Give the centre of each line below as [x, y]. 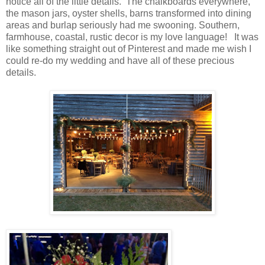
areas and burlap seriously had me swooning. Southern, [123, 25]
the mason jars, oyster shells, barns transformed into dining [129, 13]
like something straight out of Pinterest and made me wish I [129, 49]
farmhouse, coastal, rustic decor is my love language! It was [132, 37]
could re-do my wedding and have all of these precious [120, 60]
